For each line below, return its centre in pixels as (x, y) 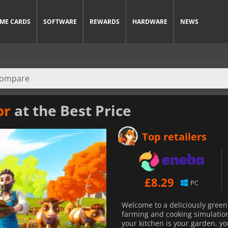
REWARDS (105, 22)
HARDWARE (150, 22)
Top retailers (174, 136)
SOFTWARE (60, 22)
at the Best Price (71, 110)
